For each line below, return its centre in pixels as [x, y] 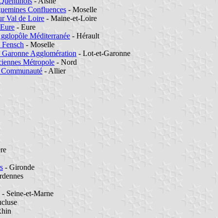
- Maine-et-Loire [71, 18]
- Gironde [19, 167]
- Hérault [85, 36]
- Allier [54, 71]
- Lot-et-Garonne [103, 53]
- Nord [66, 62]
